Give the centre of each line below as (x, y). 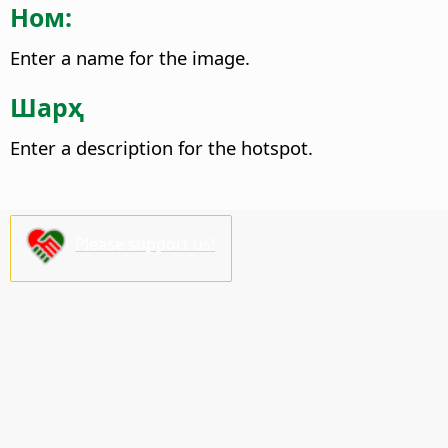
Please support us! (145, 244)
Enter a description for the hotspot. (161, 148)
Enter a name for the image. (130, 57)
